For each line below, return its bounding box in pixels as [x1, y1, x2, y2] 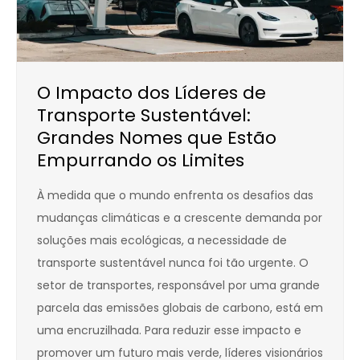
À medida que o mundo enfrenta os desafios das [37, 187, 313, 204]
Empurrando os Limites [37, 148, 244, 174]
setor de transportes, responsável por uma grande [37, 277, 320, 294]
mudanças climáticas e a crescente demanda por [37, 210, 322, 227]
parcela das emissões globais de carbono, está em [37, 300, 323, 317]
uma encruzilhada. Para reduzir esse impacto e [37, 322, 301, 339]
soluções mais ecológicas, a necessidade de [37, 232, 287, 249]
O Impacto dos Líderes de [37, 80, 266, 106]
